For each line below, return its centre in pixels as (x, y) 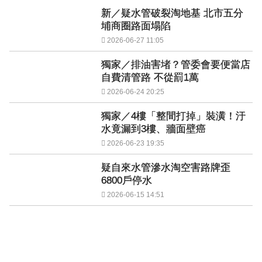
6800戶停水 (127, 180)
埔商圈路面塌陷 (136, 26)
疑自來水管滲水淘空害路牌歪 (166, 168)
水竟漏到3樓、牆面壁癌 (154, 129)
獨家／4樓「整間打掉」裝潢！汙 (173, 116)
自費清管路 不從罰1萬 (150, 77)
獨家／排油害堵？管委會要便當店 (176, 65)
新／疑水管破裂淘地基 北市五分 (172, 13)
